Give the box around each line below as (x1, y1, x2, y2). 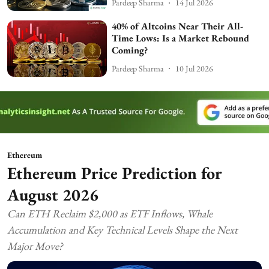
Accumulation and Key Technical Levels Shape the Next (7, 222, 238, 237)
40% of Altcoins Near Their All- (112, 20, 244, 33)
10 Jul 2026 (175, 62, 214, 74)
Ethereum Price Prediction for (7, 162, 222, 184)
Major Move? (7, 238, 63, 253)
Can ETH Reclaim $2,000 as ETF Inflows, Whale (7, 206, 213, 220)
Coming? (112, 44, 148, 57)
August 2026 (7, 183, 98, 205)
